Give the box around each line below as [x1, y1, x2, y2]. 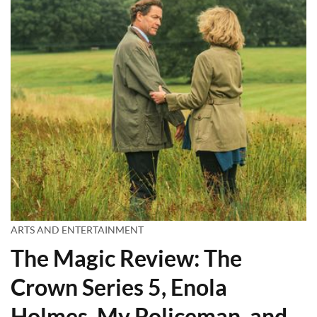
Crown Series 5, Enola [11, 272, 227, 301]
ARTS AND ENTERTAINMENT [11, 223, 144, 236]
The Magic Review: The [11, 243, 242, 272]
